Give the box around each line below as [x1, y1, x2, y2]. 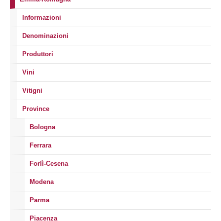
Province [22, 105, 49, 112]
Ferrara [30, 142, 51, 149]
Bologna [30, 123, 55, 131]
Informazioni [22, 14, 61, 21]
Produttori [22, 50, 53, 58]
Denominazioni [22, 32, 69, 39]
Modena [30, 178, 54, 185]
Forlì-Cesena [30, 160, 68, 167]
